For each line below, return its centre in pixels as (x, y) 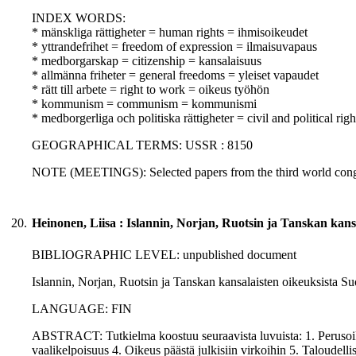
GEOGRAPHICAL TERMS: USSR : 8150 (142, 145)
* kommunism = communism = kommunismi (144, 104)
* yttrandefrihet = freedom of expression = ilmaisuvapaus (174, 47)
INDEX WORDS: (79, 18)
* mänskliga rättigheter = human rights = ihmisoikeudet (170, 33)
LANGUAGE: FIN (82, 309)
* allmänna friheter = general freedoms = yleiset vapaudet (175, 75)
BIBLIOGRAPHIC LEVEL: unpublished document (164, 255)
